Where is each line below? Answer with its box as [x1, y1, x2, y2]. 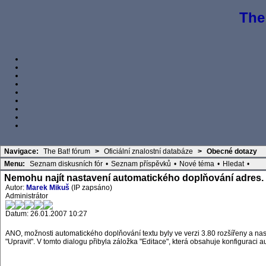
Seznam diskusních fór [30, 160, 103, 169]
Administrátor [5, 192, 48, 201]
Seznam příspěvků [111, 160, 171, 169]
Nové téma [179, 160, 214, 169]
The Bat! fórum [43, 147, 90, 156]
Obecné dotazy [207, 147, 257, 156]
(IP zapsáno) [69, 183, 112, 192]
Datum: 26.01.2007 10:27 [5, 210, 87, 218]
